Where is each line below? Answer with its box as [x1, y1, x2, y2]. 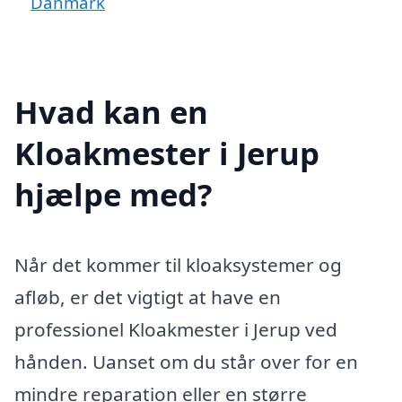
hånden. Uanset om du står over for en [14, 348, 358, 374]
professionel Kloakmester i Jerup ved [14, 316, 337, 342]
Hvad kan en [14, 90, 208, 133]
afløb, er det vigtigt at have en [14, 284, 281, 310]
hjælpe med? [14, 172, 213, 215]
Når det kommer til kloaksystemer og [14, 251, 342, 277]
